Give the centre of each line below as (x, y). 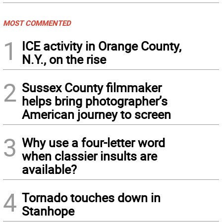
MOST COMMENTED (37, 23)
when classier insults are (89, 156)
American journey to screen (96, 114)
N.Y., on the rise (64, 59)
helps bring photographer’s (95, 101)
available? (49, 169)
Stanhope (48, 211)
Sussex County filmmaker (92, 88)
